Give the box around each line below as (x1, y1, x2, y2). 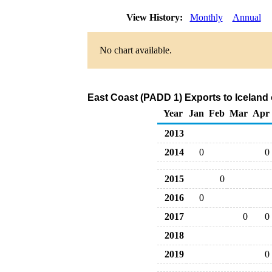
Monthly (189, 12, 223, 22)
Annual (232, 12, 261, 22)
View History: (123, 12, 188, 22)
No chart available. (99, 45, 172, 55)
